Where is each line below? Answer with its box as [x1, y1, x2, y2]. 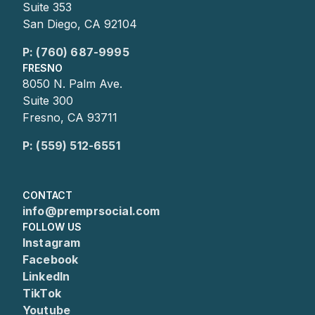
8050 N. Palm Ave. [22, 77, 122, 91]
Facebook [22, 252, 79, 266]
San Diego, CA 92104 [22, 17, 137, 31]
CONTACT [22, 189, 72, 201]
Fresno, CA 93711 [22, 110, 117, 124]
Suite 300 [22, 94, 73, 108]
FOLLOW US [22, 221, 82, 233]
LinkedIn [22, 269, 70, 283]
